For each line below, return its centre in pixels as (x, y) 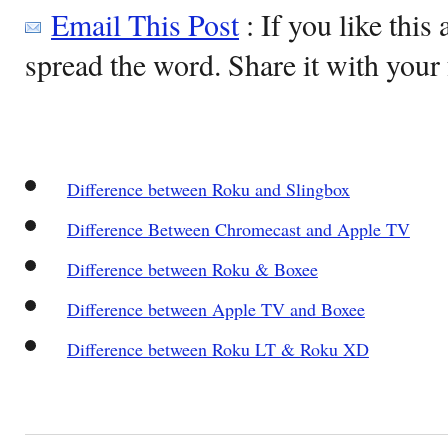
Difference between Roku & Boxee (192, 268)
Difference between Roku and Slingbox (208, 188)
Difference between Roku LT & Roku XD (217, 348)
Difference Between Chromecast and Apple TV (238, 228)
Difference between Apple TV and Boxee (215, 308)
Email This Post (145, 23)
